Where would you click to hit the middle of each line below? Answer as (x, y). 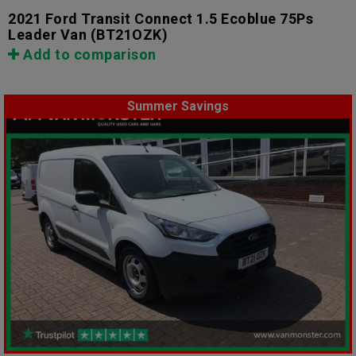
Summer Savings (178, 106)
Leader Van (47, 35)
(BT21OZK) (127, 35)
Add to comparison (88, 55)
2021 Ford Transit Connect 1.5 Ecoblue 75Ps (161, 19)
